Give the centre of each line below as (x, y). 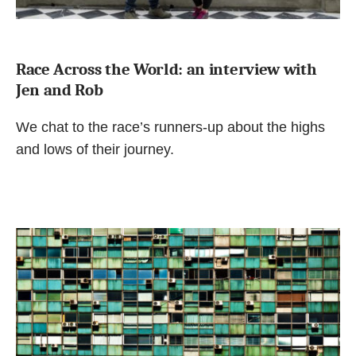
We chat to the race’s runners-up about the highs (170, 127)
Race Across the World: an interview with (166, 69)
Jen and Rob (60, 89)
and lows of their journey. (95, 149)
